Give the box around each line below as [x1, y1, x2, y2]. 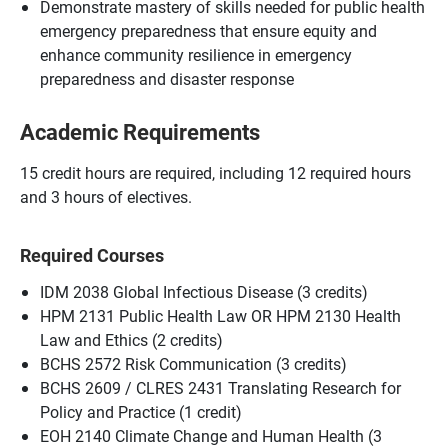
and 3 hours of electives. [20, 186, 196, 207]
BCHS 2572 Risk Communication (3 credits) [40, 352, 347, 374]
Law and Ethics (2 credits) [40, 328, 223, 350]
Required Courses [20, 243, 164, 267]
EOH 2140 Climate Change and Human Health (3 [40, 424, 382, 446]
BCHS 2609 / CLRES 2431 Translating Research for [40, 376, 401, 398]
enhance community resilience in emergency [40, 44, 352, 65]
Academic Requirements [20, 116, 260, 146]
